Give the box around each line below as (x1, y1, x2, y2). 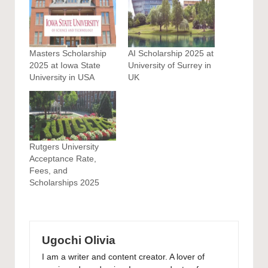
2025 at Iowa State (29, 60, 100, 70)
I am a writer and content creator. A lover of (42, 252, 205, 262)
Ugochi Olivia (42, 233, 115, 246)
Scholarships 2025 (29, 178, 99, 188)
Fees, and (29, 166, 68, 176)
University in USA (29, 72, 95, 82)
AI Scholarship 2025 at (128, 48, 214, 58)
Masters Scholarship (29, 48, 106, 58)
